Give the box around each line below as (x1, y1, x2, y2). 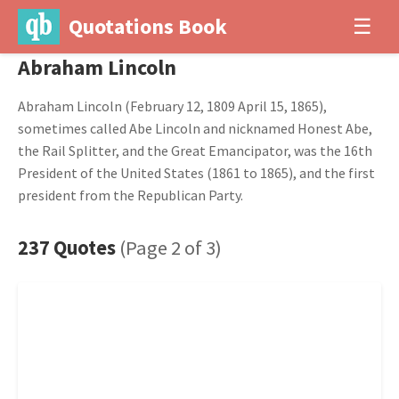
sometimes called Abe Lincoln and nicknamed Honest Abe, (18, 119, 372, 137)
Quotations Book (68, 12, 227, 40)
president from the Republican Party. (18, 186, 243, 204)
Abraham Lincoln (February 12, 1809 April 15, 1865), (18, 97, 327, 115)
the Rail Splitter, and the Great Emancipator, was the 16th (18, 142, 372, 159)
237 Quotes (18, 235, 119, 260)
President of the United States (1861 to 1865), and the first (18, 164, 375, 182)
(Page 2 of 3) (119, 235, 222, 260)
